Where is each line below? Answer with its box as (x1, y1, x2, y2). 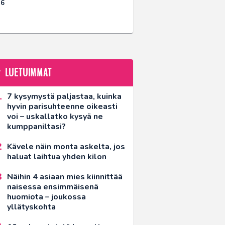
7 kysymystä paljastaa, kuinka (7, 91, 122, 102)
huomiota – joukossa (7, 191, 86, 203)
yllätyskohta (7, 201, 56, 213)
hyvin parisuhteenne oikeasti (7, 101, 118, 113)
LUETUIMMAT (5, 65, 52, 80)
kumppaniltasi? (7, 121, 66, 133)
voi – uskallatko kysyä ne (7, 111, 103, 123)
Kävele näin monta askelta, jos (7, 141, 125, 153)
